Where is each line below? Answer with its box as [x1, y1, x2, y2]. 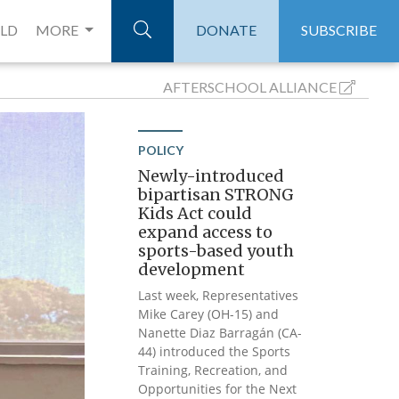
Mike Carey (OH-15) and [138, 305, 280, 322]
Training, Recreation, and [138, 362, 289, 379]
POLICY [138, 142, 184, 158]
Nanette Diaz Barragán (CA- [138, 324, 303, 341]
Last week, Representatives [138, 287, 299, 304]
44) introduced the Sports [138, 343, 291, 360]
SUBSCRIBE [301, 21, 377, 38]
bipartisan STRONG [138, 184, 295, 205]
